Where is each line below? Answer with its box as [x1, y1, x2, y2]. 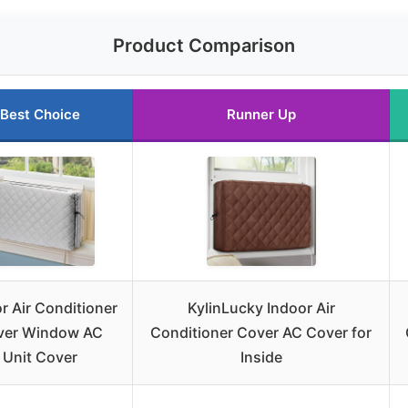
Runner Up [226, 106, 296, 124]
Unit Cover [2, 348, 77, 367]
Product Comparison [113, 35, 295, 57]
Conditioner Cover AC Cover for [150, 323, 372, 342]
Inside [240, 348, 282, 367]
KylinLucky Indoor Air [187, 299, 335, 318]
